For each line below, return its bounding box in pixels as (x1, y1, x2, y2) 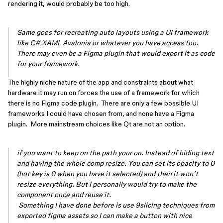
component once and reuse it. (17, 191, 112, 199)
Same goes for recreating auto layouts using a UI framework (17, 28, 208, 36)
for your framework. (17, 60, 80, 68)
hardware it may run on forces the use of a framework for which (8, 89, 200, 97)
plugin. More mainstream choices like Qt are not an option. (8, 120, 185, 128)
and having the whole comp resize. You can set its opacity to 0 (17, 159, 215, 167)
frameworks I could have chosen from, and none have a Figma (8, 110, 194, 117)
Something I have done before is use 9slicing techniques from (17, 201, 215, 209)
